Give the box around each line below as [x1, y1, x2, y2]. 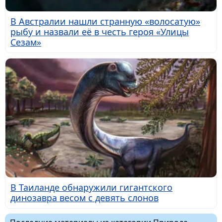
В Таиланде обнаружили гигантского [10, 181, 172, 193]
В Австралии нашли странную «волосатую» [10, 15, 200, 28]
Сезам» [10, 36, 41, 49]
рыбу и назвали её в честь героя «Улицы [10, 26, 189, 38]
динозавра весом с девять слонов [10, 191, 159, 204]
